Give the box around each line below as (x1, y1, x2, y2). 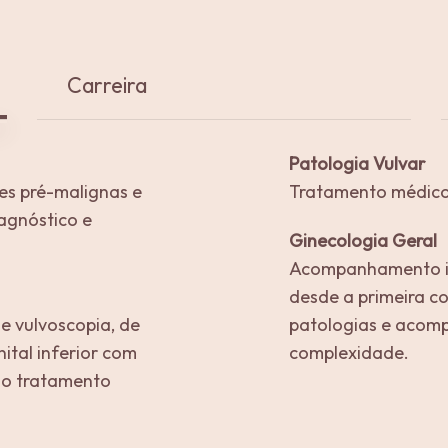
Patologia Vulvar (289, 151, 425, 175)
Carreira (66, 70, 147, 99)
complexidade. (289, 341, 409, 365)
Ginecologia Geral (289, 229, 437, 253)
